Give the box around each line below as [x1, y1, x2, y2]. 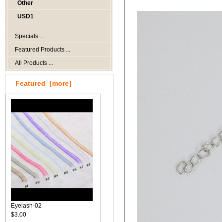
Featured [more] [15, 79, 71, 87]
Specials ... [15, 33, 44, 40]
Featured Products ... [15, 46, 70, 53]
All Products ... [15, 59, 53, 66]
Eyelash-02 [11, 202, 42, 209]
